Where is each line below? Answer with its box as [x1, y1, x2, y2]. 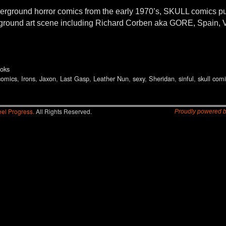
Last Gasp [60, 74, 89, 84]
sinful [178, 74, 194, 84]
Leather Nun [93, 74, 129, 84]
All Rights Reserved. [34, 107, 92, 116]
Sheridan [148, 74, 175, 84]
